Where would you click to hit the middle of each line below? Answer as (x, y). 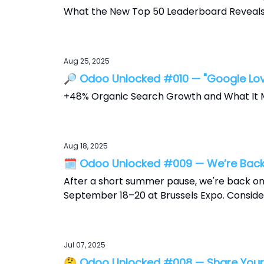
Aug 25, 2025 (87, 61)
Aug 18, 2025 (86, 146)
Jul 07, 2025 (85, 245)
